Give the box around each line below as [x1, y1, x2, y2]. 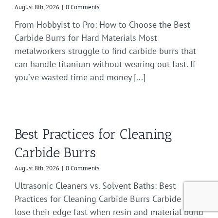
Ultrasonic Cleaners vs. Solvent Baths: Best [15, 180, 176, 192]
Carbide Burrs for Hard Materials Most [15, 32, 157, 44]
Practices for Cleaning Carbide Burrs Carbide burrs [15, 193, 203, 205]
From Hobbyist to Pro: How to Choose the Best [15, 19, 190, 31]
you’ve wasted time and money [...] [15, 72, 145, 83]
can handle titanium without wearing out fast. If [15, 58, 196, 70]
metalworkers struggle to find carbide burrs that [15, 45, 196, 57]
